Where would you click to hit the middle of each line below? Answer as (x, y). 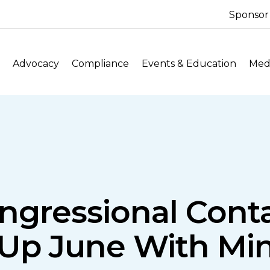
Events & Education (189, 64)
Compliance (101, 64)
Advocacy (36, 64)
